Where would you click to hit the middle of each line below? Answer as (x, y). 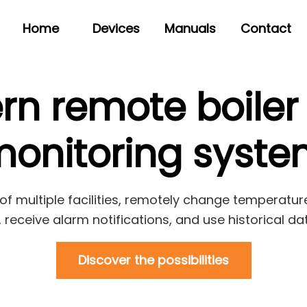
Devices (116, 28)
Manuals (190, 28)
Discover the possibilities (153, 260)
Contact (266, 28)
